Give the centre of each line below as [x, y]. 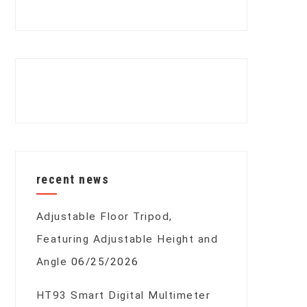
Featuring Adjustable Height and [127, 240]
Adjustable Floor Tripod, [104, 217]
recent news [73, 180]
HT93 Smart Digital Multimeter [123, 296]
